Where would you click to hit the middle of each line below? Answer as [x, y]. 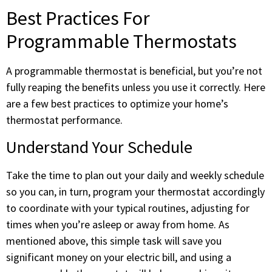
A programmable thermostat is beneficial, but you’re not [134, 71]
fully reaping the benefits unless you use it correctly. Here [136, 87]
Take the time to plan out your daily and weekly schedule [135, 175]
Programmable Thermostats [121, 42]
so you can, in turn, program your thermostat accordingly [135, 191]
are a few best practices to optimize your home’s [117, 104]
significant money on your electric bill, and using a [119, 257]
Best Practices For [78, 19]
